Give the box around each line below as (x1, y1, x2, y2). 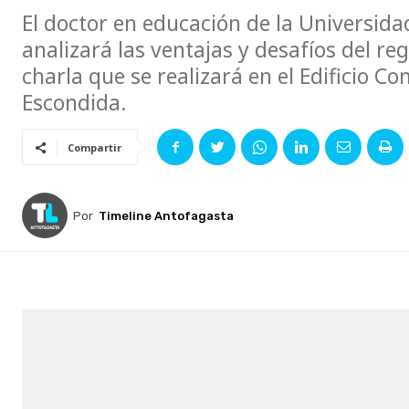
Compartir (68, 141, 121, 155)
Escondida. (22, 88, 127, 118)
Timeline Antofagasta (99, 208, 234, 223)
